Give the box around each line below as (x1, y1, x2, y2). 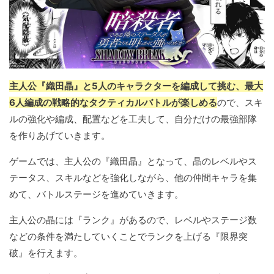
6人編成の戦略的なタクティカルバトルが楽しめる (9, 97, 217, 109)
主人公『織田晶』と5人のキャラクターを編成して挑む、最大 (9, 80, 263, 92)
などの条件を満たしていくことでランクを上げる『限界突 (9, 231, 248, 243)
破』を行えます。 (9, 247, 83, 259)
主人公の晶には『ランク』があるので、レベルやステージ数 (9, 214, 257, 226)
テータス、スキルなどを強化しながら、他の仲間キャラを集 (9, 172, 257, 184)
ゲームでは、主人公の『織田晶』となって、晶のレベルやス (9, 155, 257, 168)
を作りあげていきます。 (9, 130, 110, 142)
